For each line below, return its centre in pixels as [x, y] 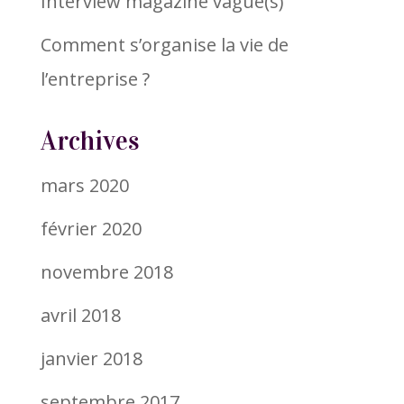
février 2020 [91, 228]
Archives [89, 141]
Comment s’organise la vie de [164, 44]
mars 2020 [84, 185]
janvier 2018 [91, 358]
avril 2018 [80, 315]
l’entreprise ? [95, 78]
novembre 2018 [106, 271]
